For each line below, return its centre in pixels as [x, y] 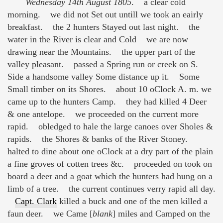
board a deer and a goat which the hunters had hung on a [110, 176]
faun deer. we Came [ [50, 213]
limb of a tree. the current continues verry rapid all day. [111, 188]
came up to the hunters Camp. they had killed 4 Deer [107, 101]
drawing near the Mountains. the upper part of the [101, 52]
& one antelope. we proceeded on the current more [103, 114]
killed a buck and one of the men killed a [132, 201]
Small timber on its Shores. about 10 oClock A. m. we [110, 89]
